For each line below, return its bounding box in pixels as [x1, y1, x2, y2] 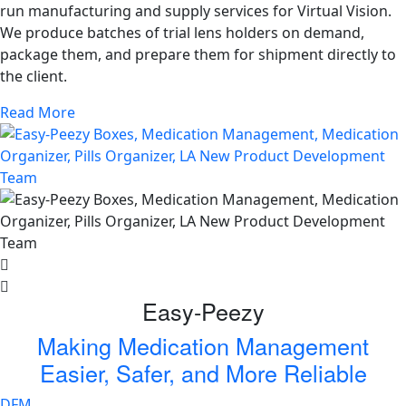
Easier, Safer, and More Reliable [39, 355, 367, 389]
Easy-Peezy [141, 294, 265, 327]
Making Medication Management [37, 328, 369, 362]
